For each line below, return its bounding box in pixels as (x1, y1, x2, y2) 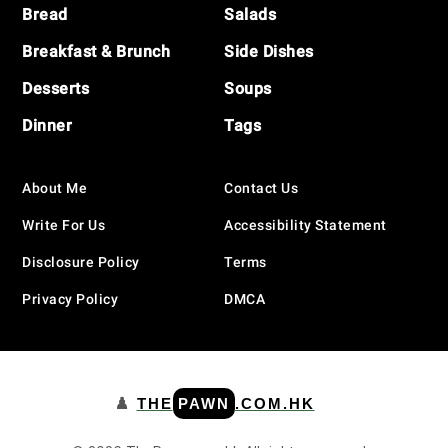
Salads (224, 4, 276, 24)
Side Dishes (224, 41, 314, 61)
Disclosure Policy (22, 253, 140, 270)
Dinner (22, 115, 73, 135)
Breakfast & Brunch (22, 41, 171, 61)
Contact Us (224, 179, 298, 196)
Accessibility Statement (224, 216, 387, 233)
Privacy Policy (22, 290, 119, 307)
